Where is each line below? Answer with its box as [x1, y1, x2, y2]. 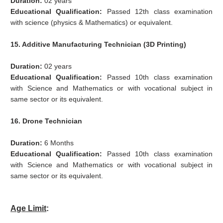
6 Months [44, 139, 76, 147]
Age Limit [10, 204, 47, 213]
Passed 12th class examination [107, 7, 213, 16]
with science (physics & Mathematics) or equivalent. [10, 18, 173, 27]
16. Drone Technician [10, 117, 83, 125]
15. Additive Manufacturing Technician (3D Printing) [10, 40, 189, 49]
